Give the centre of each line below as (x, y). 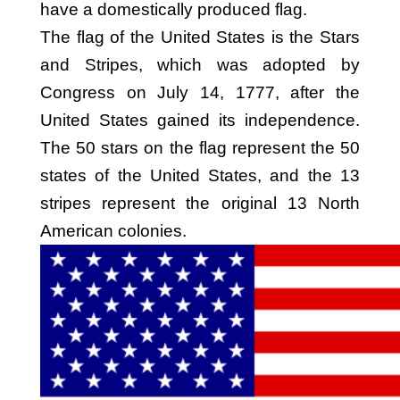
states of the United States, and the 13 (200, 175)
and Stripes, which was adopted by (200, 65)
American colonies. (113, 231)
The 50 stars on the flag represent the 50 (200, 148)
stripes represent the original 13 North (200, 203)
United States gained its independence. (200, 120)
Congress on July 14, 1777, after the (200, 92)
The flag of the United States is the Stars (200, 37)
